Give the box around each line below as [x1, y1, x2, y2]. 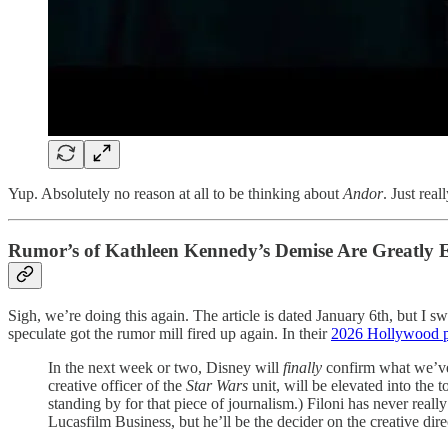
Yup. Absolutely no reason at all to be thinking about [8, 184, 343, 202]
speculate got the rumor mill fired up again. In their [8, 325, 331, 343]
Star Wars [182, 377, 252, 395]
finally [283, 359, 322, 377]
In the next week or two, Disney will [48, 359, 283, 377]
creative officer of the [48, 377, 182, 395]
